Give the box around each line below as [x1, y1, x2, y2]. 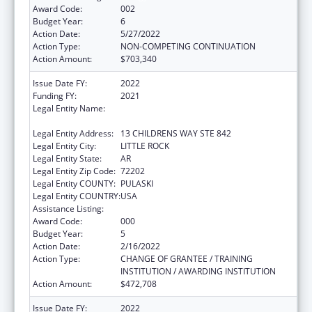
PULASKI [120, 177, 153, 189]
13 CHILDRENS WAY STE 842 [120, 127, 231, 139]
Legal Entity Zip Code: [33, 164, 116, 177]
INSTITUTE [120, 114, 162, 127]
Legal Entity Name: [33, 102, 105, 114]
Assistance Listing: [33, 202, 104, 214]
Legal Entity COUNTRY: [33, 189, 120, 202]
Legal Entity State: [33, 152, 102, 164]
